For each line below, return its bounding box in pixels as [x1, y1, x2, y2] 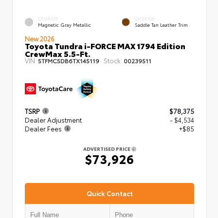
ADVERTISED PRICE [83, 145, 131, 153]
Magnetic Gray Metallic [38, 21, 91, 28]
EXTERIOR [38, 16, 58, 22]
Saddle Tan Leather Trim [135, 21, 188, 28]
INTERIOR [135, 16, 155, 22]
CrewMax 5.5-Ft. [25, 47, 91, 59]
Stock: [104, 55, 122, 65]
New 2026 [25, 34, 54, 43]
